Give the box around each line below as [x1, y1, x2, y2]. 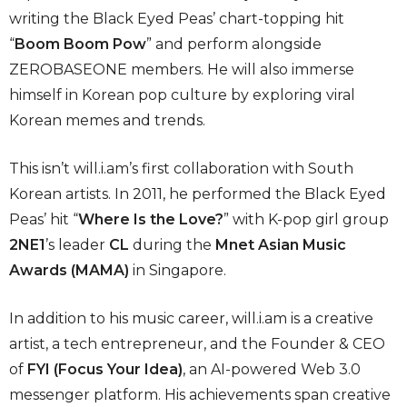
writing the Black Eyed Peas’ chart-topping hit [9, 10, 344, 28]
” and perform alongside [146, 35, 322, 54]
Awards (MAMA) [9, 262, 129, 280]
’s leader [45, 236, 105, 254]
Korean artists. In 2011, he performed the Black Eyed [9, 185, 386, 203]
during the [129, 236, 215, 254]
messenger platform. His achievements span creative [9, 386, 391, 404]
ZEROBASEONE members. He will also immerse [9, 61, 354, 79]
